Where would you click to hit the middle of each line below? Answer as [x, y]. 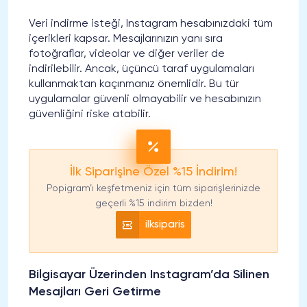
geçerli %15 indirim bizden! [153, 203]
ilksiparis [165, 224]
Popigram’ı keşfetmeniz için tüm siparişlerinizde [153, 188]
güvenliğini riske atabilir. [90, 114]
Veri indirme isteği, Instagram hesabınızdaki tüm [151, 24]
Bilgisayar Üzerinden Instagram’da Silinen [149, 274]
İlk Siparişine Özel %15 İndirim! [153, 172]
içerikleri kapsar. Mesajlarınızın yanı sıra [126, 39]
